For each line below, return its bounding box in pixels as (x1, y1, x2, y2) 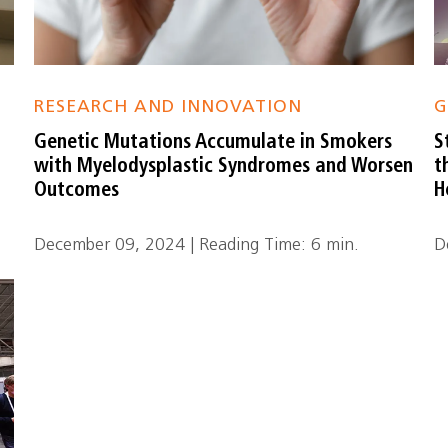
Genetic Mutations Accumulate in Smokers (34, 133, 393, 153)
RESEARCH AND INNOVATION (34, 99, 303, 116)
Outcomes (34, 181, 120, 201)
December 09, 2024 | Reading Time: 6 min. (34, 237, 360, 254)
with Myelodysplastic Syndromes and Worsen (34, 157, 414, 177)
